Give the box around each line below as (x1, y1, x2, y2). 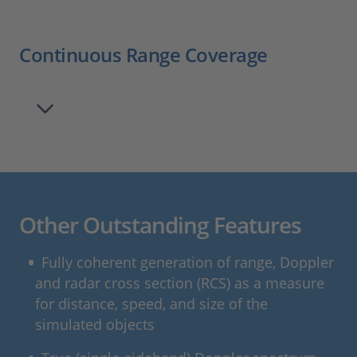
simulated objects (35, 315, 155, 335)
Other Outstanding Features (19, 210, 301, 241)
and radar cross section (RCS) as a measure (35, 273, 324, 293)
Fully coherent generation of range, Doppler (41, 253, 335, 273)
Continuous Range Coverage (19, 41, 268, 69)
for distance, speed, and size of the (35, 294, 268, 314)
